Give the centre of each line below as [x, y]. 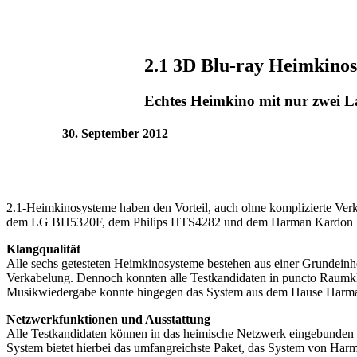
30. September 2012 [115, 133]
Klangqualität [43, 249]
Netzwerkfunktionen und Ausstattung [108, 319]
